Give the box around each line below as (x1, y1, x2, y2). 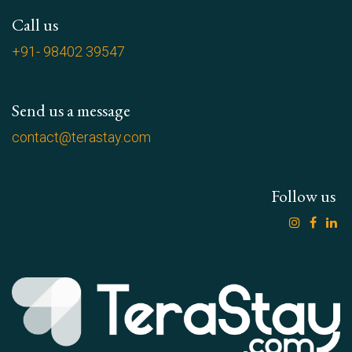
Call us (12, 13, 58, 35)
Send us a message (12, 98, 130, 121)
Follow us (270, 184, 335, 207)
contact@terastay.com (12, 128, 151, 145)
